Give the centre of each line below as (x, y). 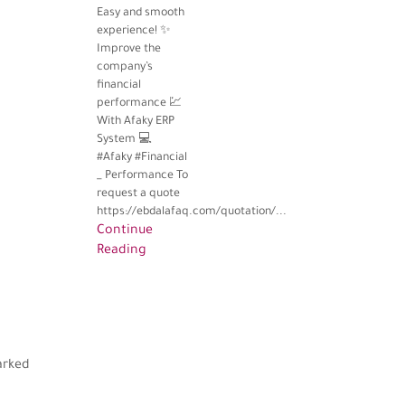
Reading (121, 252)
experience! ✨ (133, 32)
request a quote (138, 195)
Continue (124, 232)
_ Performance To (142, 177)
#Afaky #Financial (141, 159)
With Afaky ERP (135, 122)
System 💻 (123, 141)
